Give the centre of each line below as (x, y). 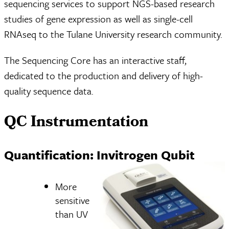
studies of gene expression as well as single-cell (98, 19)
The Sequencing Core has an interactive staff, (95, 60)
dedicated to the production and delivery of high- (104, 75)
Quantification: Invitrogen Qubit (99, 155)
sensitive (72, 200)
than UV (72, 214)
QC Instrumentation (76, 123)
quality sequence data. (49, 91)
